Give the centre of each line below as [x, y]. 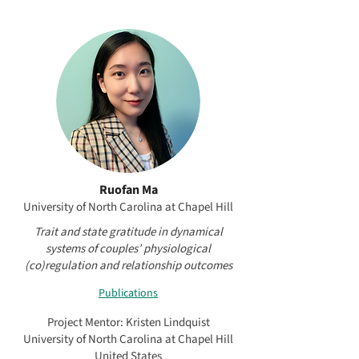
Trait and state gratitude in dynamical [128, 232]
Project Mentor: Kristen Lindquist [128, 323]
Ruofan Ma [128, 190]
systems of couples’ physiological [128, 249]
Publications [128, 293]
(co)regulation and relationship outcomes [128, 266]
